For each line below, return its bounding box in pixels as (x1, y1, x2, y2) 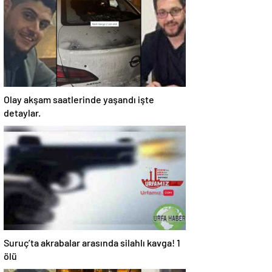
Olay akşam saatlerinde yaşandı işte (4, 93, 154, 105)
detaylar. (4, 107, 41, 118)
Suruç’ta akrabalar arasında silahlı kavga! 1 (4, 237, 180, 248)
